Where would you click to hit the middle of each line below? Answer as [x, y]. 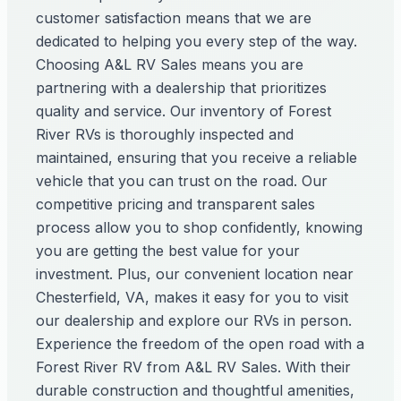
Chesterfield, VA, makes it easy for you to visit [192, 297]
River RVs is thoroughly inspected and [165, 134]
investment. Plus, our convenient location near [195, 274]
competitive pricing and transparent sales [175, 204]
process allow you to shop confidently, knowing [199, 227]
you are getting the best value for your [168, 251]
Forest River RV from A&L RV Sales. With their [193, 367]
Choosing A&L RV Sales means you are [170, 64]
